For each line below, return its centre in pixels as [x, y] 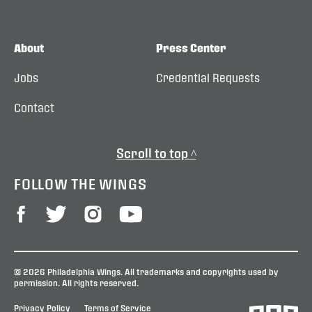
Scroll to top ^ [156, 153]
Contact [34, 107]
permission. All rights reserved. [76, 282]
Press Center [191, 47]
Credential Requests [208, 77]
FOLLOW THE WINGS [80, 183]
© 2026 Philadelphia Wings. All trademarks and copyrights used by [146, 271]
